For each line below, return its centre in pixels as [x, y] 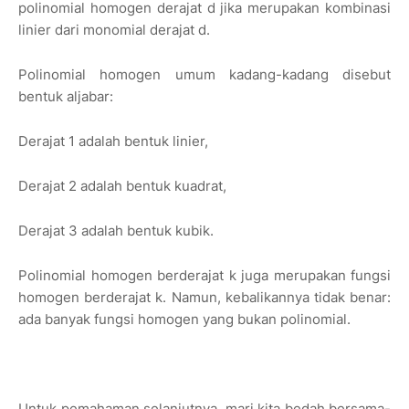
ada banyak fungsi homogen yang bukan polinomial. [184, 320]
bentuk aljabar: [66, 97]
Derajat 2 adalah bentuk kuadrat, [122, 186]
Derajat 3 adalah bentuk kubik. [116, 231]
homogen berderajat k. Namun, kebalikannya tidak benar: [204, 298]
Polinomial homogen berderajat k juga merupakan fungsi [204, 276]
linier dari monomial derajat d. [114, 30]
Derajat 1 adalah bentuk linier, [113, 142]
